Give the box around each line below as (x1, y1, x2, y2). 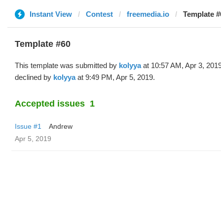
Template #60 (15, 39, 71, 49)
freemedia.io (127, 10, 169, 18)
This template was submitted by (15, 61, 119, 70)
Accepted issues (15, 99, 85, 109)
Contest (86, 10, 113, 18)
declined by (15, 73, 53, 81)
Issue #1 (15, 122, 41, 130)
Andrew (49, 122, 73, 130)
